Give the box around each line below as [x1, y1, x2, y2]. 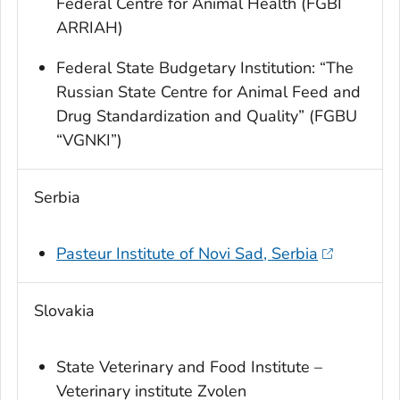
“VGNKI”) [56, 129, 123, 152]
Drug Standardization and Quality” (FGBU [56, 105, 358, 128]
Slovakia [34, 300, 95, 322]
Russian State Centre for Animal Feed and [56, 81, 362, 104]
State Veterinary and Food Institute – [56, 356, 323, 379]
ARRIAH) [56, 17, 124, 39]
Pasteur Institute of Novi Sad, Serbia [56, 243, 319, 265]
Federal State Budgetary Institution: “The [56, 57, 354, 79]
